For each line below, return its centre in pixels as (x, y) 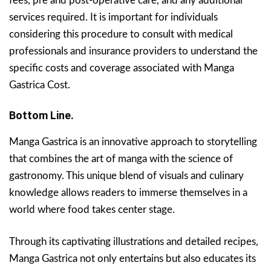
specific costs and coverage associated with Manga (122, 68)
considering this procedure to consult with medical (121, 34)
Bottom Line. (41, 116)
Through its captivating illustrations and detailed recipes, (134, 242)
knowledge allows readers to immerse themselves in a (128, 193)
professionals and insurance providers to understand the (133, 51)
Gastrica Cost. (40, 85)
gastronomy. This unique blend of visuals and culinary (126, 176)
